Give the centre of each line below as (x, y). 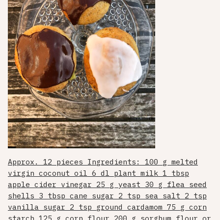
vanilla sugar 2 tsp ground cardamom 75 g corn (107, 207)
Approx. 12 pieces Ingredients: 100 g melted (103, 162)
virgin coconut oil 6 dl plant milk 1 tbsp (98, 173)
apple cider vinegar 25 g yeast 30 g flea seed (107, 185)
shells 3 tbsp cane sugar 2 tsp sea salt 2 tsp (107, 196)
